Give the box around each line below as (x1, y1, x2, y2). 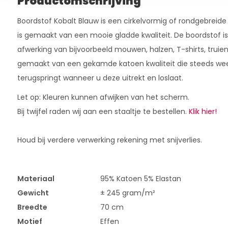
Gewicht (17, 188, 49, 198)
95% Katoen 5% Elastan (100, 174, 181, 184)
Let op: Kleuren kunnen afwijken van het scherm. (17, 92, 189, 102)
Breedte (17, 202, 47, 212)
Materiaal (17, 174, 54, 184)
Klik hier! (188, 106, 217, 117)
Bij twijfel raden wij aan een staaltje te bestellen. (17, 106, 189, 117)
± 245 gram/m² (100, 188, 155, 198)
